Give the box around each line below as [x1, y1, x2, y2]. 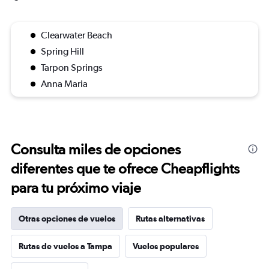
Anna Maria [41, 78, 88, 89]
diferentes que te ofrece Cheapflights [11, 160, 240, 177]
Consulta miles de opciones [11, 141, 181, 158]
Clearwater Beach [41, 29, 112, 41]
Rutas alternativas [136, 214, 205, 223]
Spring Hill [41, 46, 84, 57]
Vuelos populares [133, 241, 199, 251]
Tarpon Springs [41, 62, 103, 73]
